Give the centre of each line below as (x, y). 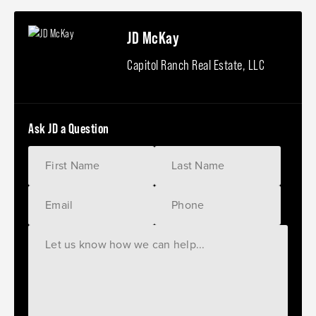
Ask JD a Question (69, 128)
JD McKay (153, 37)
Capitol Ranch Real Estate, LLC (196, 65)
